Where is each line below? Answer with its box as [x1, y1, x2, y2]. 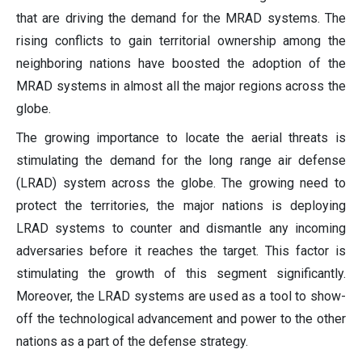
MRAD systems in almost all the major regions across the [16, 78, 346, 94]
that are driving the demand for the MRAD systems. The [16, 10, 346, 26]
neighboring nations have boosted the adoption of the [16, 55, 346, 71]
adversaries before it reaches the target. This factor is [16, 242, 346, 259]
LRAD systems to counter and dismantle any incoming [16, 220, 346, 236]
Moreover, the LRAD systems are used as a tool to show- [16, 288, 346, 304]
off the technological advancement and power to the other [16, 310, 346, 326]
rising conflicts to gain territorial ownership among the [16, 32, 346, 48]
